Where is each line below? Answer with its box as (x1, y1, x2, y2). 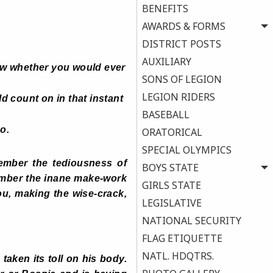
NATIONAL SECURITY (142, 214, 241, 228)
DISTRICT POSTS (142, 37, 221, 51)
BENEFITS (142, 2, 188, 16)
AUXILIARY (142, 55, 191, 69)
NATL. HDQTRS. (142, 249, 214, 263)
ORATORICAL (142, 126, 202, 140)
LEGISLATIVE (142, 196, 202, 210)
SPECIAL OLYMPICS (142, 143, 232, 157)
